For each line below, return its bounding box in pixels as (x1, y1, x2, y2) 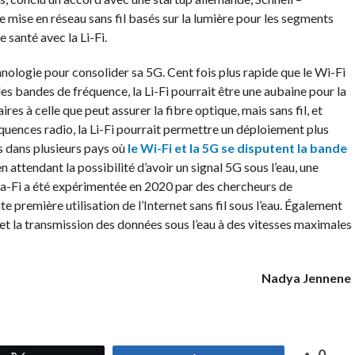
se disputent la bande (218, 140, 347, 155)
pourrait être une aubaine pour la (168, 83, 346, 98)
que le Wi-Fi (277, 64, 345, 79)
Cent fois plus (164, 64, 243, 79)
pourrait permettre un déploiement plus (113, 121, 329, 136)
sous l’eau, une (241, 159, 319, 174)
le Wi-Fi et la (127, 140, 202, 155)
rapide (242, 64, 278, 79)
